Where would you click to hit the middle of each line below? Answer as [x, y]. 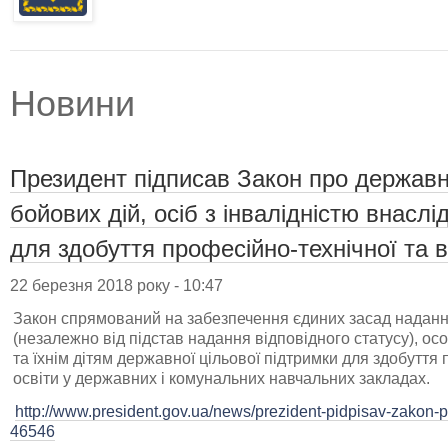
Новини [72, 103]
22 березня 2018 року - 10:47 [116, 285]
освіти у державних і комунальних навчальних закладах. [221, 378]
